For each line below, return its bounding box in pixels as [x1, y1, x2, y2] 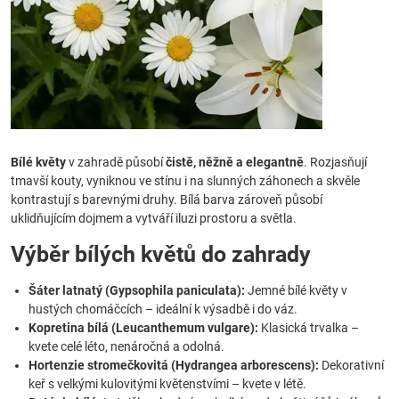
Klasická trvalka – [258, 321, 359, 335]
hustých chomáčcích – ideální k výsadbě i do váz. [28, 302, 297, 316]
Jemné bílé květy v [245, 283, 347, 297]
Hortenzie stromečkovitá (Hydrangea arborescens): [28, 358, 319, 372]
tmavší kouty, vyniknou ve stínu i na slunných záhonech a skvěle [11, 174, 360, 188]
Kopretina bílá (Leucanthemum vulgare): [28, 321, 258, 335]
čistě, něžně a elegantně [166, 155, 304, 169]
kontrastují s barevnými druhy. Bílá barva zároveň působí [11, 192, 322, 207]
